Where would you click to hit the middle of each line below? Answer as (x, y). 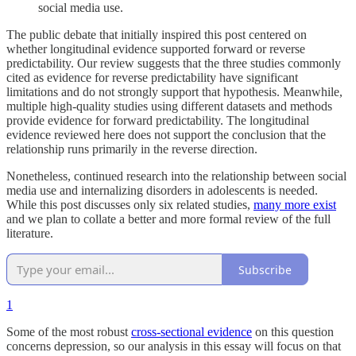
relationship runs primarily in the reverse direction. (132, 149)
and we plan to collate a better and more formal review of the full (168, 219)
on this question (293, 332)
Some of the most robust (69, 332)
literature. (30, 234)
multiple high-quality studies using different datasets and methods (169, 106)
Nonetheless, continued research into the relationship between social (176, 176)
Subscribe (265, 269)
